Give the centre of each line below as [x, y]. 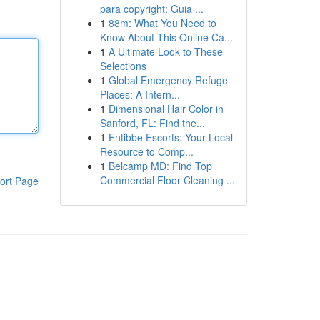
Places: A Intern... [140, 94]
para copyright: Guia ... [151, 9]
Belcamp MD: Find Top [160, 166]
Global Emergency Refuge [168, 80]
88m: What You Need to [162, 23]
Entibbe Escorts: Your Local [170, 137]
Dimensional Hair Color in [166, 109]
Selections [123, 66]
